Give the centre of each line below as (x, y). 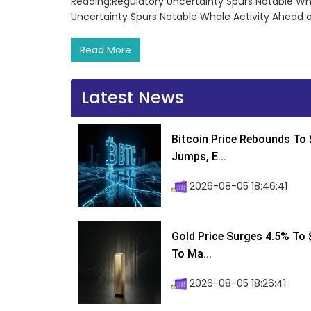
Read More (106, 50)
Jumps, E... (199, 157)
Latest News (133, 98)
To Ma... (192, 254)
